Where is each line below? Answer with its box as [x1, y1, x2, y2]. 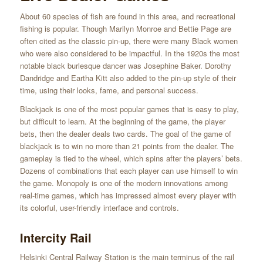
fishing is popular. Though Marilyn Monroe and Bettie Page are [19, 23, 231, 35]
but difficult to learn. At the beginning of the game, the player [19, 116, 225, 127]
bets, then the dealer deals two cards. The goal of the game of [19, 128, 231, 140]
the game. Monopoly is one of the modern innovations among [19, 177, 228, 189]
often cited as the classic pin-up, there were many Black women [19, 35, 238, 47]
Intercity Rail [19, 229, 92, 247]
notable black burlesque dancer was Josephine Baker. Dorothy [19, 60, 231, 72]
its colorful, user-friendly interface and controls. [19, 202, 179, 214]
